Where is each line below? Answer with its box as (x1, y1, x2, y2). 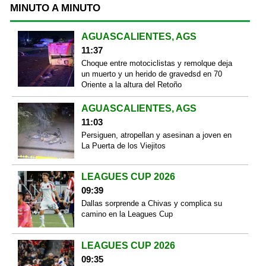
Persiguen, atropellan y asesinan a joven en (81, 130, 232, 140)
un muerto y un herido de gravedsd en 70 (81, 69, 222, 78)
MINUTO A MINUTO (10, 2, 100, 14)
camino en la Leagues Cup (81, 210, 173, 219)
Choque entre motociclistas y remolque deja (81, 58, 232, 68)
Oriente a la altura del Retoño (81, 80, 182, 89)
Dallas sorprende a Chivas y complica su (81, 199, 222, 208)
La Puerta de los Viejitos (81, 141, 166, 150)
